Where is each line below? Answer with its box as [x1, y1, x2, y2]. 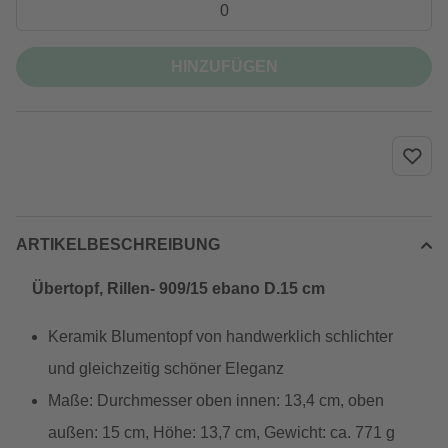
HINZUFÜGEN [170, 58, 278, 75]
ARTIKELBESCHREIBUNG [16, 236, 220, 253]
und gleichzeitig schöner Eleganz [48, 360, 284, 377]
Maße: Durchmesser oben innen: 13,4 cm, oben [48, 392, 384, 409]
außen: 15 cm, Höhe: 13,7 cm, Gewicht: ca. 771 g [48, 424, 395, 441]
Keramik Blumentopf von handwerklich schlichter [48, 328, 393, 345]
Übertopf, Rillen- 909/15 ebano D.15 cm [32, 280, 325, 297]
